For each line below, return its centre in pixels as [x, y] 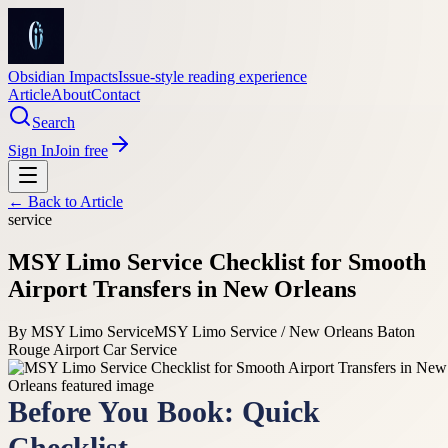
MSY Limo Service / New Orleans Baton [284, 331]
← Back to [44, 201]
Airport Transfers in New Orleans [182, 288]
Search [53, 122]
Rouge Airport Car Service [92, 349]
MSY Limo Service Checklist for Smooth [217, 261]
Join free [81, 150]
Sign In [31, 150]
